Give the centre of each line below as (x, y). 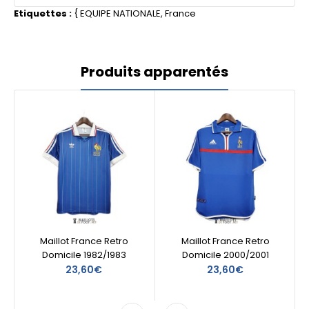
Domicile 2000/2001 (225, 255)
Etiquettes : (43, 13)
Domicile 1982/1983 (84, 255)
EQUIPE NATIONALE (120, 13)
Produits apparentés (154, 72)
